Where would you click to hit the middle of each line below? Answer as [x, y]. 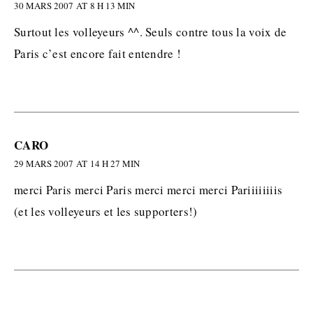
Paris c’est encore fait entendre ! [98, 53]
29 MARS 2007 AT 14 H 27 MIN [77, 163]
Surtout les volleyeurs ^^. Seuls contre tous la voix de [151, 32]
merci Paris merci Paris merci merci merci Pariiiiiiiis [148, 190]
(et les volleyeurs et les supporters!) [106, 211]
